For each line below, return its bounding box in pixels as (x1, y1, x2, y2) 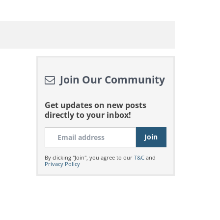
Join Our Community (57, 73, 165, 86)
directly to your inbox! (44, 110, 131, 120)
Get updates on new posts (44, 100, 146, 110)
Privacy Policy (44, 160, 80, 167)
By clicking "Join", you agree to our (44, 154, 134, 161)
